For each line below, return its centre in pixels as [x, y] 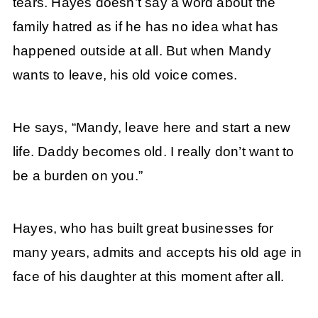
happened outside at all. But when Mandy [142, 50]
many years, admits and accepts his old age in [157, 253]
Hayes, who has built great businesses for [143, 229]
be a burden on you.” [77, 175]
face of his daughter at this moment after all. [148, 277]
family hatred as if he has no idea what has [146, 26]
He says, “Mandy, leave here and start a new [152, 127]
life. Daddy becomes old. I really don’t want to [153, 151]
